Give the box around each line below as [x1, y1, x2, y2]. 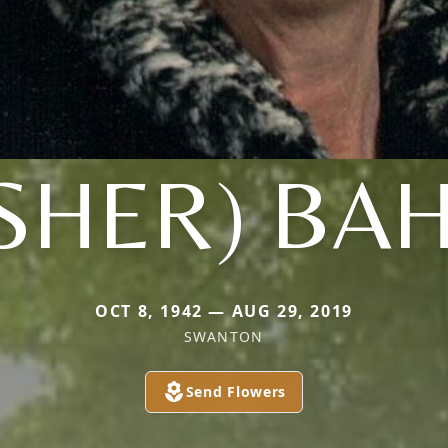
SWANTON [184, 326, 264, 346]
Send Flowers [185, 381, 287, 401]
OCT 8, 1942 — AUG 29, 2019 [95, 299, 353, 322]
